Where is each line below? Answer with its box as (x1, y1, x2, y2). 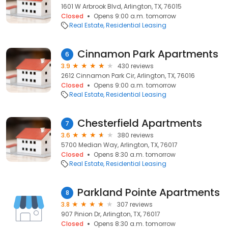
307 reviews (117, 200, 153, 209)
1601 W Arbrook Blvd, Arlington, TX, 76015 (61, 2, 182, 11)
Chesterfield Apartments (77, 116, 202, 130)
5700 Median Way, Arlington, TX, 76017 (61, 140, 178, 149)
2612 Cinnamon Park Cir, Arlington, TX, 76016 (61, 71, 195, 80)
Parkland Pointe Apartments (77, 185, 220, 199)
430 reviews (118, 62, 154, 70)
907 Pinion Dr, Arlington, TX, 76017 (61, 210, 160, 218)
